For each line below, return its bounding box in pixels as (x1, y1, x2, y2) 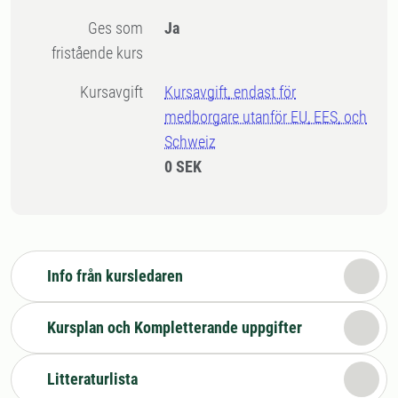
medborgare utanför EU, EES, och (164, 107, 368, 126)
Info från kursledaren (47, 267, 183, 285)
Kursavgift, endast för (164, 83, 297, 101)
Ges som (88, 19, 99, 37)
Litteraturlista (47, 370, 138, 388)
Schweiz (164, 132, 217, 151)
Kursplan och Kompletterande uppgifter (47, 318, 302, 337)
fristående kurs (52, 44, 144, 62)
